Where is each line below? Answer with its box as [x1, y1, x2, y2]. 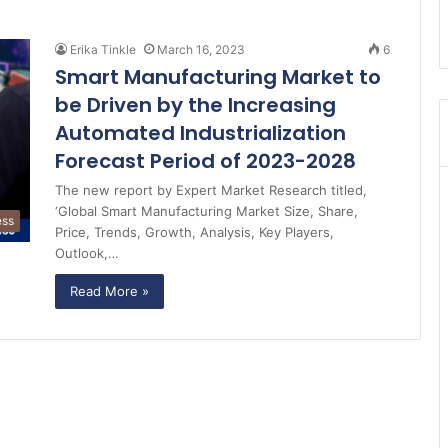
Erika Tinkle [70, 42, 136, 57]
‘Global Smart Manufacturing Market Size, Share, [55, 203, 358, 219]
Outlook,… [55, 245, 119, 261]
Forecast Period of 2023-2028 [55, 147, 356, 175]
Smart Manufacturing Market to [55, 63, 381, 91]
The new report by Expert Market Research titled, [55, 182, 367, 198]
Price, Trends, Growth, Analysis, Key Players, [55, 224, 334, 240]
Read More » [70, 283, 149, 299]
